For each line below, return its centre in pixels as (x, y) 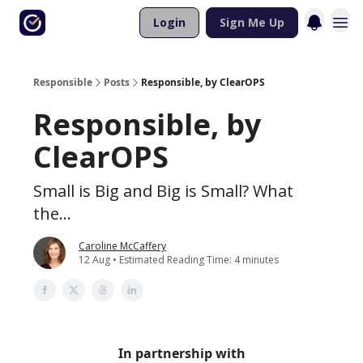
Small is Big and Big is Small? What (163, 191)
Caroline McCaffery (122, 246)
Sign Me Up (252, 22)
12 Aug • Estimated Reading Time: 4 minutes (179, 260)
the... (52, 214)
